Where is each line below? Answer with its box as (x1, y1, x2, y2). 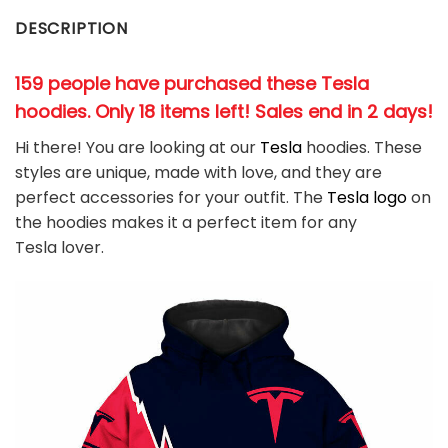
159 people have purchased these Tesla (15, 70, 369, 96)
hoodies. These (302, 135, 422, 159)
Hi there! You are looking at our (15, 135, 260, 159)
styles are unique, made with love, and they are (15, 160, 382, 184)
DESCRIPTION (15, 16, 128, 40)
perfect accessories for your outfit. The (15, 185, 327, 209)
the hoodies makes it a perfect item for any (15, 210, 357, 234)
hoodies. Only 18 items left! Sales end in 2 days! (15, 98, 433, 124)
